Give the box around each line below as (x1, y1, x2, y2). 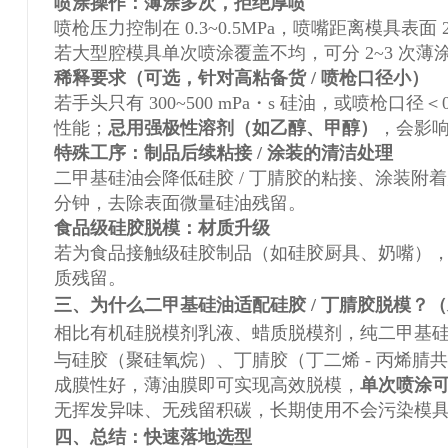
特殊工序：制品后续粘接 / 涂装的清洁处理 (53, 142, 393, 163)
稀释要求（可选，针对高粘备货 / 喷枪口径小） (53, 67, 429, 88)
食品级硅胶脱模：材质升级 (53, 217, 270, 238)
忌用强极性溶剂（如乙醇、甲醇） (107, 117, 378, 138)
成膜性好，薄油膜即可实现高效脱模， (53, 374, 360, 395)
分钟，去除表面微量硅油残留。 (53, 192, 306, 213)
